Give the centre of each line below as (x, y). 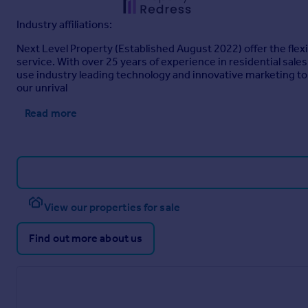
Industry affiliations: (64, 24)
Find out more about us (86, 238)
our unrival (42, 88)
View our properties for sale (112, 207)
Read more (51, 113)
